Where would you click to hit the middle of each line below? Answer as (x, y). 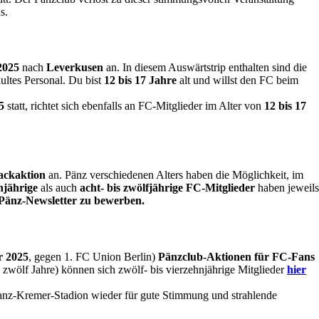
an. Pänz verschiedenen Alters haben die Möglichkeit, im (174, 175)
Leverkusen (75, 68)
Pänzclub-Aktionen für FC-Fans (236, 256)
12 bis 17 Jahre (140, 80)
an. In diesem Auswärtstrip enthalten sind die (205, 68)
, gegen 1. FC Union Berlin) (93, 256)
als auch (60, 188)
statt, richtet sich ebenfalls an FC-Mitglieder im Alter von (133, 106)
